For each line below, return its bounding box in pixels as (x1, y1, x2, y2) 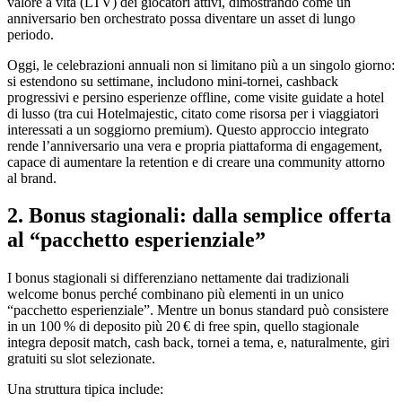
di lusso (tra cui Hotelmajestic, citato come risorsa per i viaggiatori (7, 105, 379, 121)
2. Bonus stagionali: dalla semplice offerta (7, 204, 391, 228)
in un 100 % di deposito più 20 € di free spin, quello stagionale (7, 319, 359, 335)
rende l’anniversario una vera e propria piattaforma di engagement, (7, 137, 382, 153)
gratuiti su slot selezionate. (7, 351, 155, 367)
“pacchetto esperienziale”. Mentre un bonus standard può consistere (7, 302, 389, 319)
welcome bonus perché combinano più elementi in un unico (7, 286, 344, 302)
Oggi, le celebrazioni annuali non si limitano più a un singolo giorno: (7, 57, 395, 73)
